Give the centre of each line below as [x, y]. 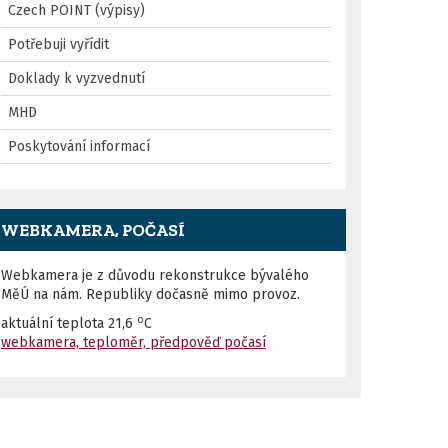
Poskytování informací [79, 147]
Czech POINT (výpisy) [76, 11]
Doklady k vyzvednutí [76, 79]
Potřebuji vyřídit [58, 45]
